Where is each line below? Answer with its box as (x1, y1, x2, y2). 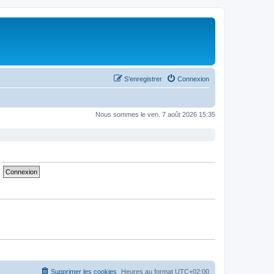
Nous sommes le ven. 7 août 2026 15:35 (95, 110, 215, 118)
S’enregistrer (124, 75, 162, 83)
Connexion (177, 75, 209, 83)
